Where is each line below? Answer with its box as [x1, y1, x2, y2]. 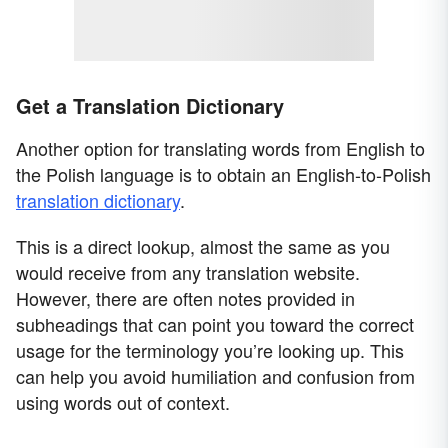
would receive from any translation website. [16, 258, 360, 285]
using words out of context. [16, 388, 230, 415]
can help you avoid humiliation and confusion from [16, 362, 415, 389]
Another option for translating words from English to [16, 134, 425, 161]
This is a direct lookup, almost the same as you [16, 232, 390, 259]
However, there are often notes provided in [16, 284, 355, 311]
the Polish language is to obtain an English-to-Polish [16, 160, 431, 187]
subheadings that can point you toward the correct [16, 310, 414, 337]
